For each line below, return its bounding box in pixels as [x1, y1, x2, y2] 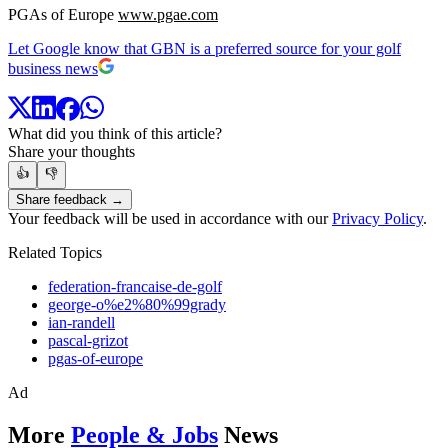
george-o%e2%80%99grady [48, 296, 226, 314]
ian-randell [48, 314, 115, 332]
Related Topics [8, 244, 102, 262]
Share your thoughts [8, 143, 135, 161]
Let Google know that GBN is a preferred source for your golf [8, 39, 401, 57]
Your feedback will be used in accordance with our [8, 210, 332, 228]
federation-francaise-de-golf [48, 278, 222, 296]
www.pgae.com [118, 5, 218, 23]
